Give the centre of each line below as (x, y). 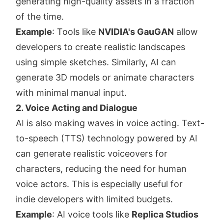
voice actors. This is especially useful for (99, 184)
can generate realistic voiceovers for (92, 154)
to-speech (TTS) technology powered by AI (107, 138)
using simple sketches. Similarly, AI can (96, 62)
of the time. (40, 17)
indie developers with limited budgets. (94, 199)
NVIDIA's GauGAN (136, 32)
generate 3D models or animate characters (105, 78)
